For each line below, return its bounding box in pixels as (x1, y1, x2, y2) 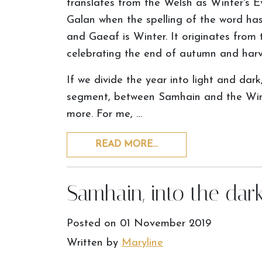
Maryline (122, 237, 163, 249)
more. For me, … (67, 109, 142, 120)
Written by (67, 237, 122, 249)
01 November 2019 (120, 218, 211, 229)
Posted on (67, 218, 120, 229)
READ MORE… (95, 140, 158, 149)
